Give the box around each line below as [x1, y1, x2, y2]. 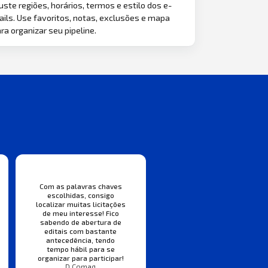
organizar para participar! [37, 254, 124, 263]
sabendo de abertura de [39, 218, 121, 227]
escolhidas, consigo [47, 191, 114, 200]
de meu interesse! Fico [42, 209, 119, 218]
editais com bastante [44, 227, 117, 236]
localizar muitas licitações [35, 200, 126, 209]
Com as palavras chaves [39, 182, 122, 191]
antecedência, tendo [46, 236, 115, 245]
